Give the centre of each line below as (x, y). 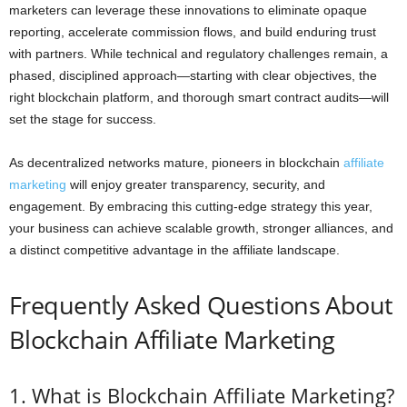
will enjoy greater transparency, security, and (196, 184)
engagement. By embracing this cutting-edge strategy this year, (191, 206)
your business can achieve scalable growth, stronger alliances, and (201, 228)
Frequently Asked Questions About (201, 305)
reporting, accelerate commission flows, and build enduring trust (193, 32)
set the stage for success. (83, 119)
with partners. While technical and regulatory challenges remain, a (199, 54)
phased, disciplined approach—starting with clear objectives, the (193, 75)
